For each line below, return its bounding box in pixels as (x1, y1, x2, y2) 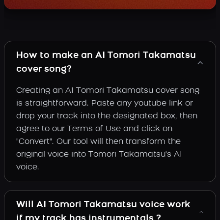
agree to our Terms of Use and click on (16, 125, 172, 133)
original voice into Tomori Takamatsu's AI (16, 151, 182, 159)
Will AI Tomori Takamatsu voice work (16, 200, 191, 210)
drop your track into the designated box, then (16, 112, 197, 120)
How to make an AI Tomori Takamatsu (16, 51, 196, 60)
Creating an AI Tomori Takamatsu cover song (16, 87, 199, 95)
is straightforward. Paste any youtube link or (16, 100, 193, 108)
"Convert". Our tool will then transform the (16, 138, 181, 146)
